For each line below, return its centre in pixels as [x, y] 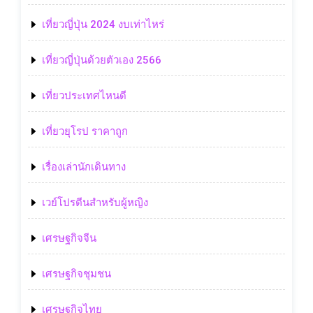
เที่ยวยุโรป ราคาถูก [85, 131]
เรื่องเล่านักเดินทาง [84, 167]
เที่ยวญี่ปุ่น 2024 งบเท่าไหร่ [103, 24]
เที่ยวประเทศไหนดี [84, 95]
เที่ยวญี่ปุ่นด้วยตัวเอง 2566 [102, 60]
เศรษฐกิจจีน [69, 238]
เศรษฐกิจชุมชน [77, 274]
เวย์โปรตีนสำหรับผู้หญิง [95, 202]
